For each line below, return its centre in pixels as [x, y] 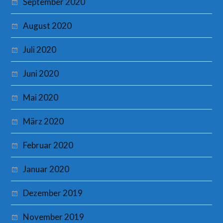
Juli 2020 [40, 50]
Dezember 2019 [53, 193]
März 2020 [44, 121]
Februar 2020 [48, 145]
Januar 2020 [46, 169]
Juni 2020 [41, 74]
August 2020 [48, 26]
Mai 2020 [41, 98]
